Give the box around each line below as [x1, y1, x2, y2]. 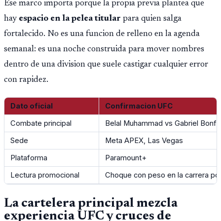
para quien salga [121, 14, 182, 23]
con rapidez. [4, 75, 48, 84]
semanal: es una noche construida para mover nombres [4, 44, 204, 54]
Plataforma [10, 153, 47, 162]
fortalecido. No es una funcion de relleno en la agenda [4, 29, 200, 38]
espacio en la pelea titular [19, 14, 121, 23]
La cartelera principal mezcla [4, 197, 178, 211]
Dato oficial [10, 101, 53, 110]
